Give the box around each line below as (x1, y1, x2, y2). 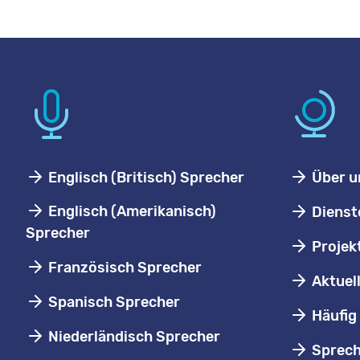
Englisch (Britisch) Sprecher (45, 169, 244, 186)
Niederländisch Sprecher (45, 328, 220, 346)
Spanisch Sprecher (45, 293, 180, 311)
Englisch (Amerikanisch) (45, 202, 216, 220)
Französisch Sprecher (45, 259, 202, 276)
